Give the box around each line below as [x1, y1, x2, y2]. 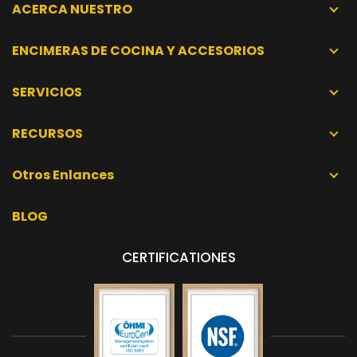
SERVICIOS [12, 83, 82, 101]
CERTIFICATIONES [121, 248, 236, 267]
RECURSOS [12, 124, 83, 143]
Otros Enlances [12, 166, 114, 184]
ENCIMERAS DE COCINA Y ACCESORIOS [12, 41, 265, 60]
